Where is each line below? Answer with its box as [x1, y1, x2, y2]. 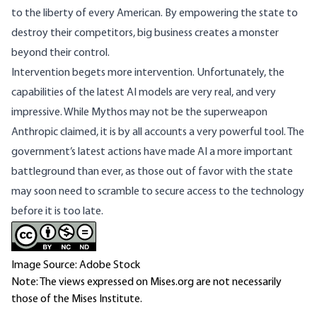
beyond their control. [11, 47, 110, 59]
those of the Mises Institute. [11, 294, 142, 306]
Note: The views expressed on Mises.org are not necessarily [11, 277, 282, 289]
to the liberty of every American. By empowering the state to [11, 8, 298, 20]
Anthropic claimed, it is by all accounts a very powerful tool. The [11, 127, 304, 139]
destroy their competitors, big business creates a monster [11, 28, 279, 40]
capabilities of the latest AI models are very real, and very [11, 87, 276, 99]
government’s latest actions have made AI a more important [11, 146, 293, 158]
